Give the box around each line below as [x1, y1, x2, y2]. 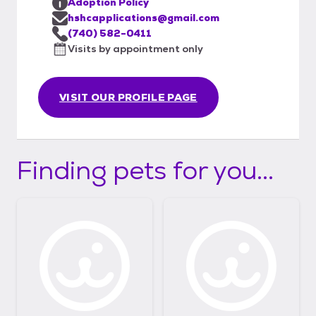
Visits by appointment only [68, 42, 203, 55]
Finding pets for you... [17, 153, 274, 187]
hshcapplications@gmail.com [68, 11, 219, 24]
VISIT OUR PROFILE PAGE [59, 90, 197, 104]
